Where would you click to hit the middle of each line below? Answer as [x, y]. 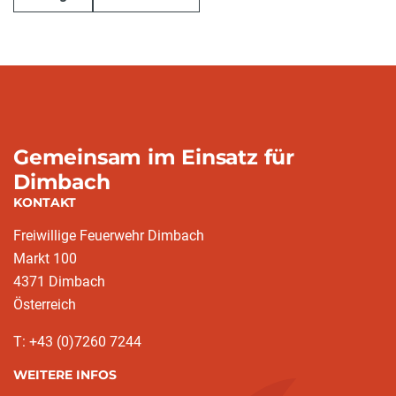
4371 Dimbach [59, 282]
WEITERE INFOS [65, 375]
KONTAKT [45, 202]
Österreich [45, 305]
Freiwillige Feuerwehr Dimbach [109, 236]
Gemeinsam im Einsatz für [154, 157]
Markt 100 [45, 259]
